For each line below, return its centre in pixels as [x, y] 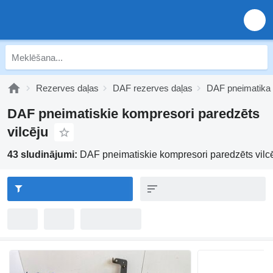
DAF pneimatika [239, 88]
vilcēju [28, 132]
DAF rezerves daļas [153, 88]
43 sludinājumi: [44, 154]
